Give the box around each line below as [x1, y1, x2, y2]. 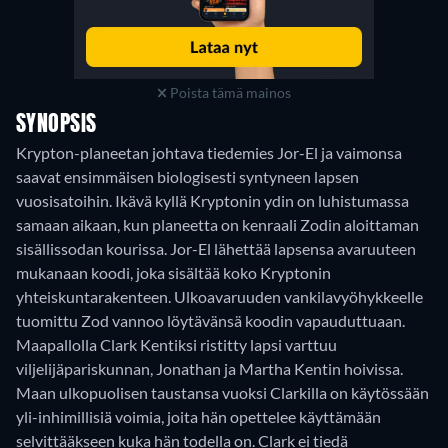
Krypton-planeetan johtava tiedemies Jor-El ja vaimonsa [16, 143, 402, 162]
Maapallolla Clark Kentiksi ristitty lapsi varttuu [16, 335, 337, 354]
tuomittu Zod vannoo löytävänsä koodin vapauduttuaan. [16, 311, 405, 330]
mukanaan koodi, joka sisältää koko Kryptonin [16, 263, 331, 282]
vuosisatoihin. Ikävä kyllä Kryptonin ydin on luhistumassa [16, 191, 409, 210]
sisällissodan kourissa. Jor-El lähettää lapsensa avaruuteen [16, 239, 416, 258]
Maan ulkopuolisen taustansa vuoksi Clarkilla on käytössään [16, 383, 429, 402]
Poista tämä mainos [167, 84, 292, 101]
